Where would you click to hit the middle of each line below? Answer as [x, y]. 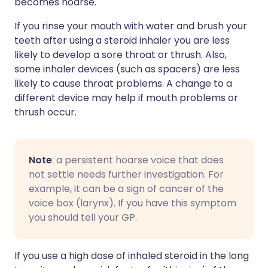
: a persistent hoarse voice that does [138, 160]
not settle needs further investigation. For [126, 175]
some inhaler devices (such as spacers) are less [127, 69]
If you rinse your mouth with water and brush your [131, 26]
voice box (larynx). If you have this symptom [133, 203]
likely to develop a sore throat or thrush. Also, [121, 55]
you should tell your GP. [83, 218]
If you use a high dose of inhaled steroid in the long [132, 256]
